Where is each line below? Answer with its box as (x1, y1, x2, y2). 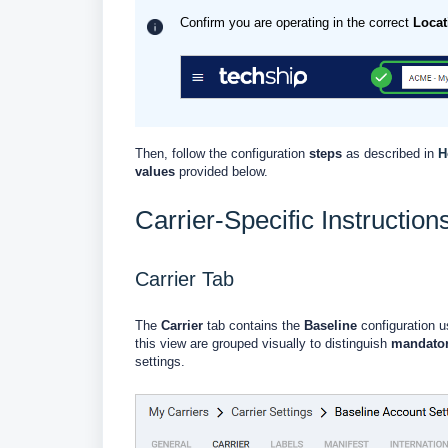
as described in (346, 146, 438, 161)
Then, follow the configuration (135, 146, 309, 161)
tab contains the (207, 318, 304, 333)
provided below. (179, 164, 268, 179)
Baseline (304, 318, 357, 333)
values (135, 164, 179, 179)
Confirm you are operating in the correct (180, 15, 413, 30)
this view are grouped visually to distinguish (135, 336, 391, 351)
